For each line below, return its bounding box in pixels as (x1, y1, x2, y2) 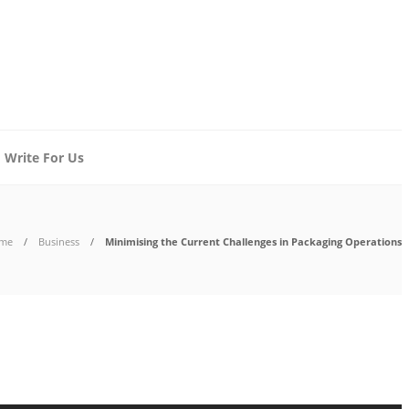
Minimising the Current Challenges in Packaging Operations (105, 235, 402, 248)
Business (38, 235, 79, 248)
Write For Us (5, 149, 84, 166)
